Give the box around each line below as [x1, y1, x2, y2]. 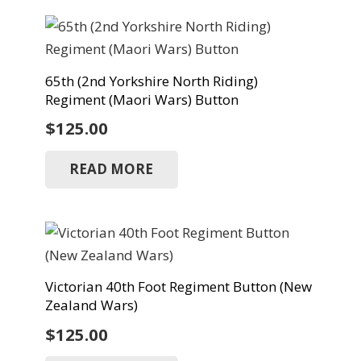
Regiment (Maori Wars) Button [44, 90, 239, 110]
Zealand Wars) [44, 296, 138, 315]
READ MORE [69, 160, 154, 179]
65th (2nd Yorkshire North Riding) [44, 72, 258, 91]
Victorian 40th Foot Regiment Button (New [44, 277, 312, 297]
